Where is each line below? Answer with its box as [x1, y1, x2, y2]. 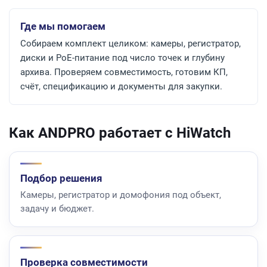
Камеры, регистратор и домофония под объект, [20, 190, 221, 200]
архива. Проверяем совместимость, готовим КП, [20, 67, 228, 77]
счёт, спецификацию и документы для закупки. [20, 81, 222, 92]
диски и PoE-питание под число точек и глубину [20, 52, 225, 63]
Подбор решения [20, 172, 103, 184]
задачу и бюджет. [20, 203, 94, 214]
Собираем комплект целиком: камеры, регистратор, [20, 38, 241, 49]
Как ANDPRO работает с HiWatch [9, 125, 231, 141]
